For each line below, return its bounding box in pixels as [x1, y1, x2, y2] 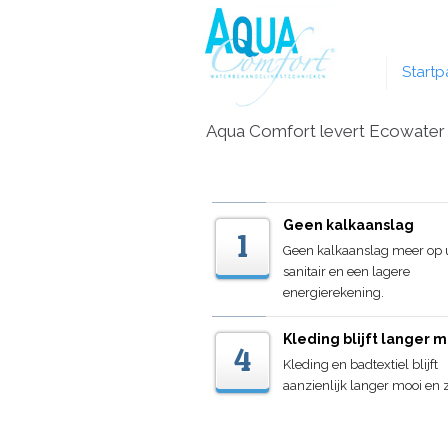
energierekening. [283, 285, 384, 300]
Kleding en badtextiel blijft [283, 357, 438, 372]
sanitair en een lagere [283, 264, 410, 279]
